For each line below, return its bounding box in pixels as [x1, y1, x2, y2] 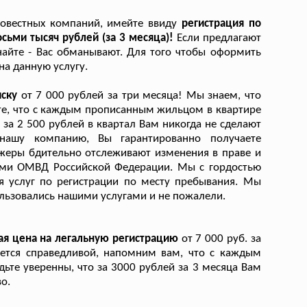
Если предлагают [176, 32, 261, 44]
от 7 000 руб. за [181, 232, 261, 245]
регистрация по [181, 17, 261, 29]
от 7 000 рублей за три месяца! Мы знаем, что [21, 89, 261, 101]
